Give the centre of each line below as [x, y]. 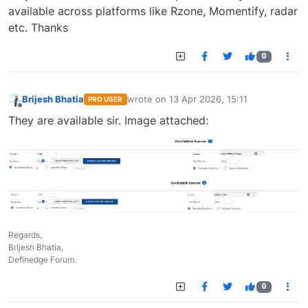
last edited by [155, 105]
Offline [34, 112]
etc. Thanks [38, 28]
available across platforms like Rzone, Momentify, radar [153, 11]
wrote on [148, 99]
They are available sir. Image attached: [108, 120]
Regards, [25, 235]
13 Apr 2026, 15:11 [208, 99]
